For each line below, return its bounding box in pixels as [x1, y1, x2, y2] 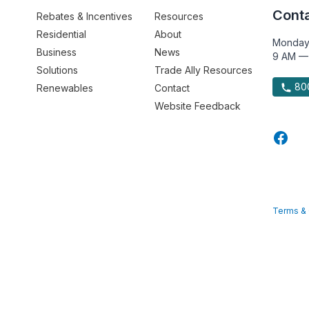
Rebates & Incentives [37, 10, 133, 22]
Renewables [37, 82, 94, 94]
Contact [154, 82, 190, 94]
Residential [37, 28, 87, 40]
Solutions [37, 64, 79, 76]
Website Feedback [154, 100, 241, 112]
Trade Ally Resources [154, 64, 252, 76]
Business [37, 46, 77, 58]
